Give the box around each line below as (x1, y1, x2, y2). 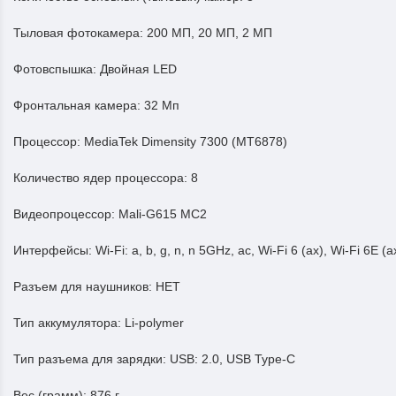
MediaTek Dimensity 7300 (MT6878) (84, 134, 287, 148)
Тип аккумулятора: (13, 316, 125, 330)
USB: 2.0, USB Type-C (170, 352, 295, 366)
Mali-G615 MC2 (118, 207, 207, 221)
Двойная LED (100, 62, 177, 76)
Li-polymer (125, 316, 184, 330)
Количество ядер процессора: (13, 171, 191, 185)
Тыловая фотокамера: (13, 26, 147, 40)
